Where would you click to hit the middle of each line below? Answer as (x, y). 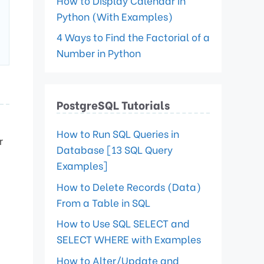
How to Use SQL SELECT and (123, 223)
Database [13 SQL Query (115, 149)
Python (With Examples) (115, 16)
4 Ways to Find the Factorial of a (133, 37)
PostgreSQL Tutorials (113, 104)
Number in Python (99, 53)
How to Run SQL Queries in (118, 133)
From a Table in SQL (103, 202)
